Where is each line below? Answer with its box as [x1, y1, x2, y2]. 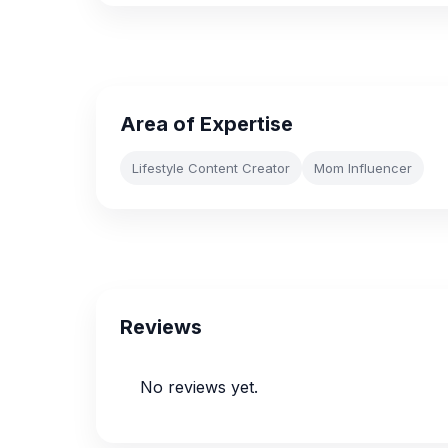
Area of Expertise [120, 112, 293, 136]
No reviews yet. [140, 377, 258, 397]
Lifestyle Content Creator [132, 160, 290, 176]
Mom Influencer [314, 160, 412, 176]
